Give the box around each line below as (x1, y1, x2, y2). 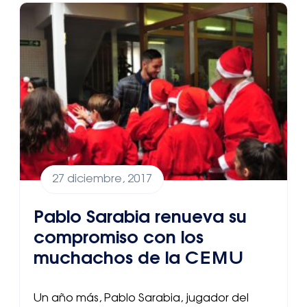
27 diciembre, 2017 (52, 173, 152, 185)
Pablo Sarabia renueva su (34, 208, 247, 226)
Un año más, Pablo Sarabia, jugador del (34, 293, 249, 304)
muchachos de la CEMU (34, 249, 243, 267)
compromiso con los (34, 229, 204, 247)
